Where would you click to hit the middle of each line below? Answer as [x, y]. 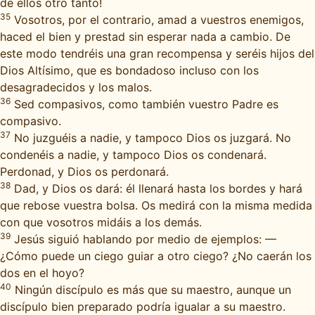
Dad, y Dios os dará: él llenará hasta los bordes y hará [156, 188]
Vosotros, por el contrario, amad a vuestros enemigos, [157, 20]
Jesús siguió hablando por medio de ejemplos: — [143, 239]
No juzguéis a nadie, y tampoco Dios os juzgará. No [151, 138]
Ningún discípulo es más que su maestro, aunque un [151, 290]
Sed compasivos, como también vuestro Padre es [144, 104]
